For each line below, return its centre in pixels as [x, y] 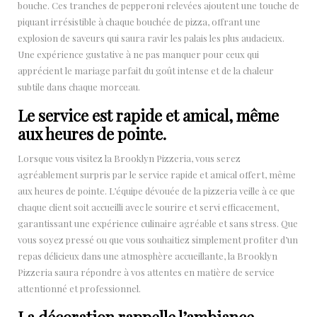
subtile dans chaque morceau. [79, 86]
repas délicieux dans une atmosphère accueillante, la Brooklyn [148, 255]
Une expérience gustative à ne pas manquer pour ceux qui [138, 54]
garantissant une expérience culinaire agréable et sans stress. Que [158, 223]
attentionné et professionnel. [79, 288]
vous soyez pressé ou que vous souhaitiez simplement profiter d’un [158, 239]
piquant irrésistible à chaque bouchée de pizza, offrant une [139, 21]
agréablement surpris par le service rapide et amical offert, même [157, 174]
